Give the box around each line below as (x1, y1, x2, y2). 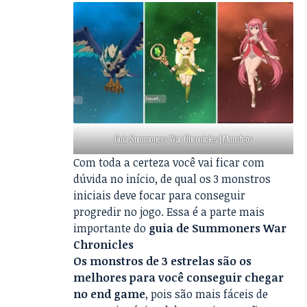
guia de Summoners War (149, 221, 287, 236)
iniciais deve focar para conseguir (73, 188, 246, 204)
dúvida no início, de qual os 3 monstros (73, 171, 271, 187)
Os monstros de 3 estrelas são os (73, 254, 252, 269)
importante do (73, 221, 149, 236)
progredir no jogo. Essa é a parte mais (73, 204, 265, 220)
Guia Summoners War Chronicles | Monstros (114, 132, 253, 146)
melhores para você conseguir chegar (73, 270, 284, 286)
